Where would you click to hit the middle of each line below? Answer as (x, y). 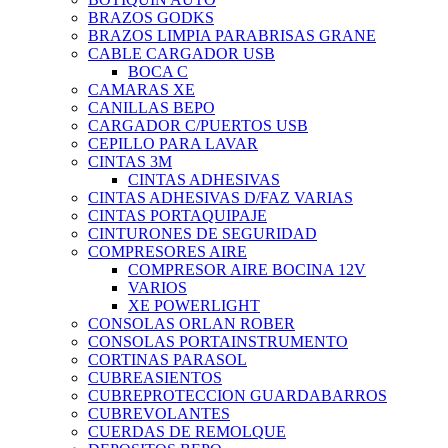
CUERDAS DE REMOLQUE (187, 432)
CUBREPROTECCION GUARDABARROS (237, 396)
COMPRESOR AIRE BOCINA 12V (247, 270)
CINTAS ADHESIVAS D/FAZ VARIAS (220, 198)
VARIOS (157, 288)
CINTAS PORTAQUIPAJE (177, 216)
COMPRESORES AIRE (167, 252)
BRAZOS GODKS (151, 18)
